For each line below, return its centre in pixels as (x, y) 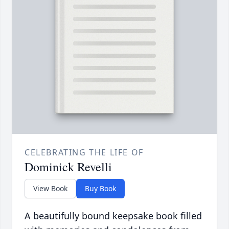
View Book (50, 189)
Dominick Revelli (68, 167)
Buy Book (100, 189)
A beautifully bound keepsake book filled (113, 216)
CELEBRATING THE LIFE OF (84, 153)
